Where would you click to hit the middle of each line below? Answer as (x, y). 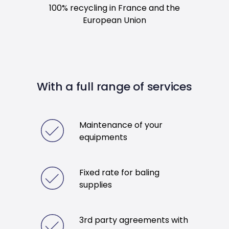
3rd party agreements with (134, 220)
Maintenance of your (121, 125)
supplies (96, 185)
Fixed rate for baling (119, 172)
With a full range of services (114, 86)
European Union (114, 20)
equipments (103, 137)
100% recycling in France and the (114, 8)
